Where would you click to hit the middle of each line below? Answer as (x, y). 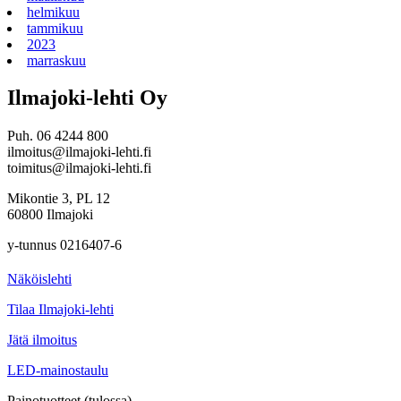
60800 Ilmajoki (50, 215)
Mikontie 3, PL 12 (59, 199)
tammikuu (55, 28)
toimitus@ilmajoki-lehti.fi (79, 168)
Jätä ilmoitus (42, 340)
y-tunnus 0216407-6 (64, 245)
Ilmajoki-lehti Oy (87, 98)
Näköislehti (39, 279)
